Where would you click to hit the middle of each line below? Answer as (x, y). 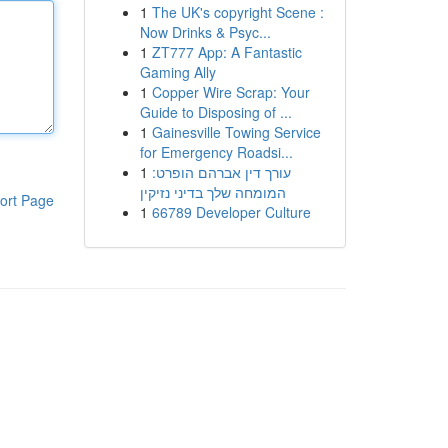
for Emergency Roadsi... (216, 152)
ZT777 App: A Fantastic (226, 52)
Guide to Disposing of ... (215, 112)
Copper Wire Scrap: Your (230, 92)
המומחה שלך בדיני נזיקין (212, 192)
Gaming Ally (177, 72)
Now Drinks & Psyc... (205, 32)
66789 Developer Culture (231, 212)
